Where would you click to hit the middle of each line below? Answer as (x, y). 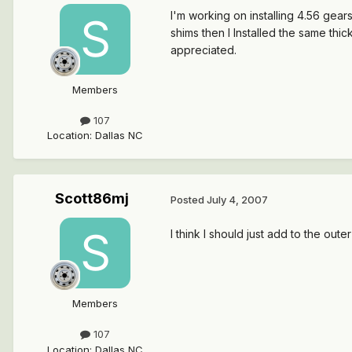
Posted (189, 199)
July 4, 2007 (237, 199)
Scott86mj (92, 199)
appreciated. (203, 50)
